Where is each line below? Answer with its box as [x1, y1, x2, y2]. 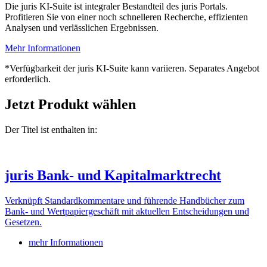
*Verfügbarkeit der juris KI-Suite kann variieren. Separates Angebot [5, 63, 259, 73]
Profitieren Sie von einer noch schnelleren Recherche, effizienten [5, 11, 248, 22]
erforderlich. [5, 73, 51, 84]
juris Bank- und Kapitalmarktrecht [5, 167, 221, 183]
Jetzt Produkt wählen [5, 96, 136, 112]
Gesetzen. [5, 216, 42, 227]
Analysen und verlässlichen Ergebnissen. [5, 22, 159, 33]
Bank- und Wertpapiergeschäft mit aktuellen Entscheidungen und [5, 206, 249, 216]
